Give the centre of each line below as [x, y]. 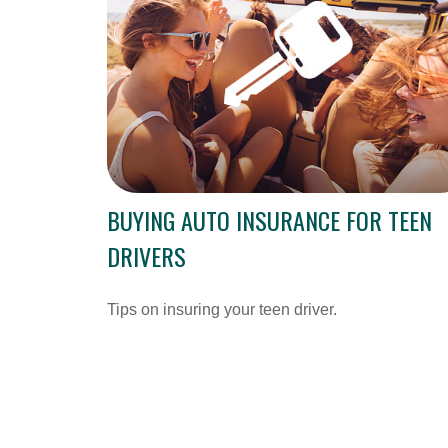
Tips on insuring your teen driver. [222, 316]
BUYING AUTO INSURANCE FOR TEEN [269, 226]
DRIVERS [146, 262]
